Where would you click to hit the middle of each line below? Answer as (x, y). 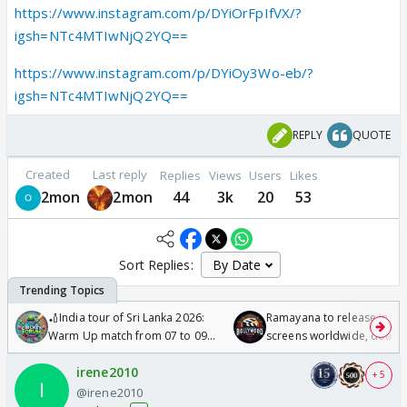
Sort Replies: (156, 264)
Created (48, 174)
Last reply (120, 174)
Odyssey (289, 353)
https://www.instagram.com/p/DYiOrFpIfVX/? (159, 13)
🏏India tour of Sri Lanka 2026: (126, 317)
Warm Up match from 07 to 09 (128, 335)
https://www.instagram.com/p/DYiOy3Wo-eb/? (164, 73)
